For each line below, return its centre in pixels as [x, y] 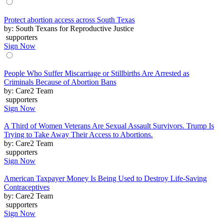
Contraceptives [27, 187]
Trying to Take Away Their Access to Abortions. [78, 134]
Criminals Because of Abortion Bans [60, 82]
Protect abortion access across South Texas [69, 19]
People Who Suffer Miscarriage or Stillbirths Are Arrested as [97, 73]
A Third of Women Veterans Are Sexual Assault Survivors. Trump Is [109, 126]
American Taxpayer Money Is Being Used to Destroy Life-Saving [105, 178]
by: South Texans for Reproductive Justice [69, 28]
